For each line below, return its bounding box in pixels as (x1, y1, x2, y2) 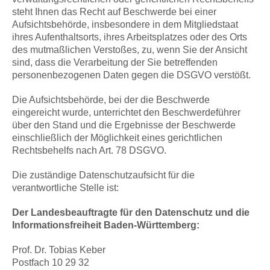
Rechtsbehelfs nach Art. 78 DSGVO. (12, 145, 166, 156)
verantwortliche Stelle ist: (12, 183, 119, 193)
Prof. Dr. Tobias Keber (12, 245, 105, 256)
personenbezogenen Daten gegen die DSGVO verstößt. (12, 70, 251, 81)
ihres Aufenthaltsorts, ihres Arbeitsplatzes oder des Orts (12, 32, 247, 43)
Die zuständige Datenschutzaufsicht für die (12, 170, 195, 181)
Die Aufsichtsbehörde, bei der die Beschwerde (12, 95, 210, 105)
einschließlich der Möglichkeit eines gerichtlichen (12, 133, 222, 143)
